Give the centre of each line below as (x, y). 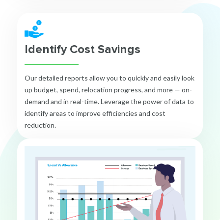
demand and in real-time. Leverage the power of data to (109, 102)
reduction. (40, 125)
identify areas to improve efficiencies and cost (95, 113)
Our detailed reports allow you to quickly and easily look (110, 78)
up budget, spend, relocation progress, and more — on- (108, 90)
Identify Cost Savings (82, 50)
